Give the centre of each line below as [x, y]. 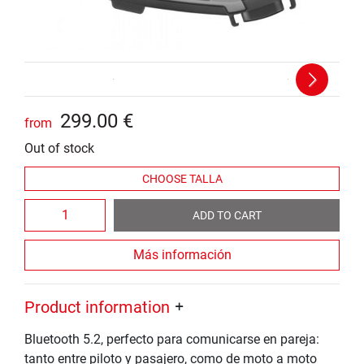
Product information [97, 307]
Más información [182, 255]
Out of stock [59, 148]
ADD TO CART [227, 215]
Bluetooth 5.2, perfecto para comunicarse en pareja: [172, 339]
